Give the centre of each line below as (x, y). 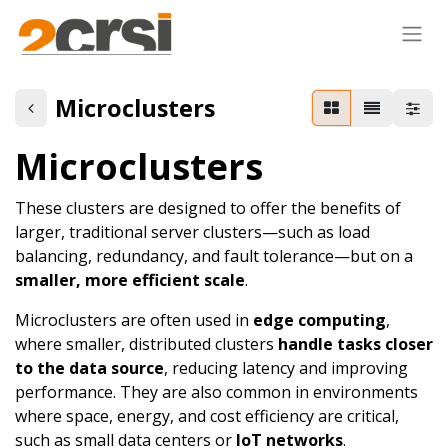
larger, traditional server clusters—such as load (192, 232)
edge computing (319, 320)
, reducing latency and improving (286, 368)
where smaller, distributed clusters (146, 344)
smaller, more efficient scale (130, 280)
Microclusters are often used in (134, 320)
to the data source (89, 368)
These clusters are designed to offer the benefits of (208, 208)
